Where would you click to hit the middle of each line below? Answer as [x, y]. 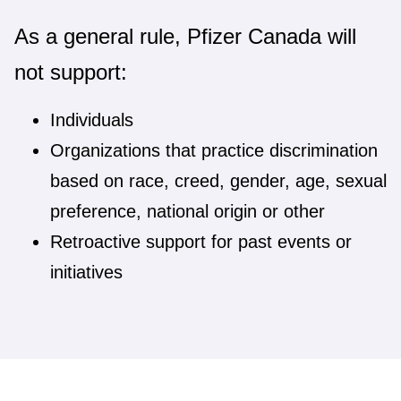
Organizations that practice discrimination [214, 150]
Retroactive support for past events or [201, 242]
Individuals [92, 120]
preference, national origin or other [188, 211]
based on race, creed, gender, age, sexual [218, 181]
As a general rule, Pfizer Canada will [185, 36]
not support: [71, 72]
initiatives [86, 272]
